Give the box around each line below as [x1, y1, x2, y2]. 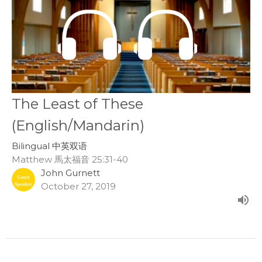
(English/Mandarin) [12, 116, 144, 134]
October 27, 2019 [41, 180, 116, 192]
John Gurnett [41, 167, 100, 178]
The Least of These [12, 95, 143, 112]
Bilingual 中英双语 [12, 140, 87, 151]
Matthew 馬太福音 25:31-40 [12, 153, 128, 165]
